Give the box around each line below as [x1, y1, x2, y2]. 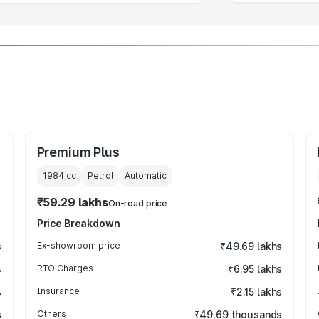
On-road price [108, 198, 167, 209]
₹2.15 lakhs [230, 286, 283, 298]
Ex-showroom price [36, 240, 120, 251]
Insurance [36, 286, 80, 296]
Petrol [87, 170, 113, 181]
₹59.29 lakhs [36, 195, 108, 209]
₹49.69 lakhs [219, 240, 283, 252]
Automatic [124, 170, 167, 181]
